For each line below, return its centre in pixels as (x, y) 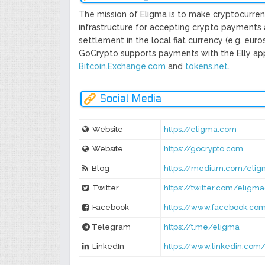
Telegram (112, 227)
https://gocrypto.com (204, 149)
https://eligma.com (201, 130)
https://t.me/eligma (202, 227)
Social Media (130, 99)
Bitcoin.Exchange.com (122, 67)
